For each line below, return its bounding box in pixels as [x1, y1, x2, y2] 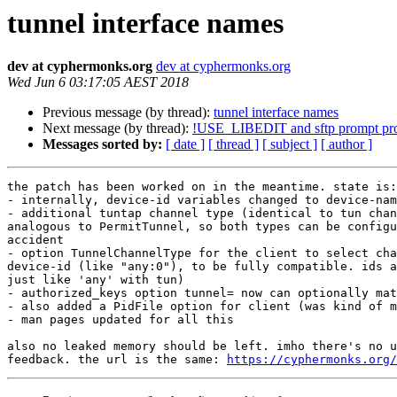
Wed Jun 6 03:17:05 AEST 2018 [7, 74, 189, 90]
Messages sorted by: [43, 136, 162, 152]
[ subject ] [262, 136, 317, 152]
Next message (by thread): [43, 121, 192, 136]
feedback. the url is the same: [7, 353, 227, 367]
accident [7, 233, 64, 247]
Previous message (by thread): [43, 105, 214, 121]
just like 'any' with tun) [7, 273, 184, 287]
